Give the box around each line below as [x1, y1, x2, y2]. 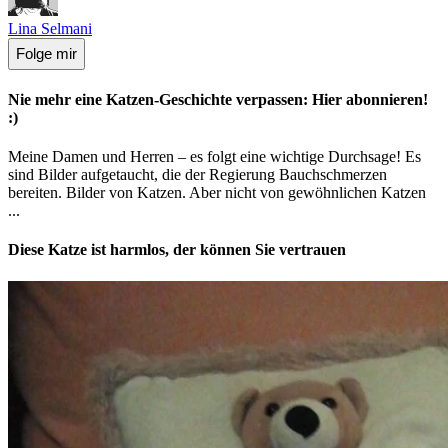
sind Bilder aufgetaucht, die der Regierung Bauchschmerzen [8, 166, 387, 184]
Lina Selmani [8, 19, 92, 37]
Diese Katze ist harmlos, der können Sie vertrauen [8, 241, 346, 259]
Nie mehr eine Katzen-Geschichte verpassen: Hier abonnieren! [8, 90, 428, 108]
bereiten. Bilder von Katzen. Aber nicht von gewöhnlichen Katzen [8, 184, 426, 202]
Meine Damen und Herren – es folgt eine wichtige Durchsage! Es [8, 148, 421, 166]
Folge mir [16, 45, 77, 63]
